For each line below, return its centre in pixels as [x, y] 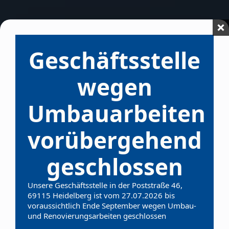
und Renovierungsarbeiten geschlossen [97, 216]
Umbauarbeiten [117, 113]
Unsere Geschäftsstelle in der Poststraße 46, [105, 185]
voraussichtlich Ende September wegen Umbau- [112, 205]
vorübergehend [115, 140]
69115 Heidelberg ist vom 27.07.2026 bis [101, 195]
